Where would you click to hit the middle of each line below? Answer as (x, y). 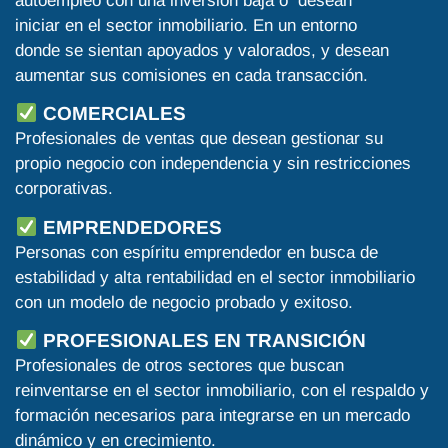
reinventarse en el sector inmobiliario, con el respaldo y (222, 391)
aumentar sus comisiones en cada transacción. (191, 75)
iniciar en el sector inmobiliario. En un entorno (186, 25)
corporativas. (64, 189)
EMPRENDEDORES (129, 227)
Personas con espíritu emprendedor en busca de (196, 252)
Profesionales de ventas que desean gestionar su (199, 139)
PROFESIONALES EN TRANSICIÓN (201, 341)
